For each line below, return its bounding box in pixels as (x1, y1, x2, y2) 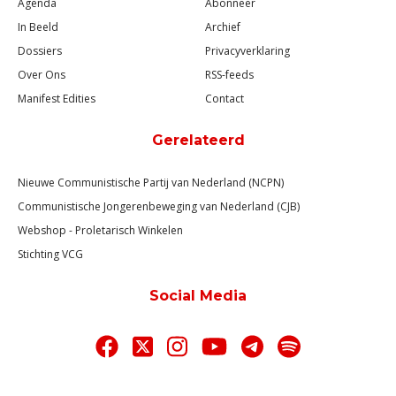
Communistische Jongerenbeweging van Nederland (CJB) (18, 198, 300, 214)
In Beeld (18, 19, 58, 34)
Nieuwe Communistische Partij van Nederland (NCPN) (18, 174, 284, 190)
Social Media (149, 286, 247, 304)
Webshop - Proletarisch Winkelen (18, 222, 183, 238)
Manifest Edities (18, 90, 95, 106)
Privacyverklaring (205, 42, 290, 58)
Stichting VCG (18, 246, 83, 262)
